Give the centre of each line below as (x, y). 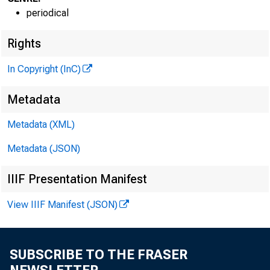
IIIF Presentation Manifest (77, 179)
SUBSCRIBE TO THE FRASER (99, 255)
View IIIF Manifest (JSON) (62, 205)
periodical (48, 13)
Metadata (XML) (41, 124)
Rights (24, 43)
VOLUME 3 (214, 90)
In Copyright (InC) (44, 69)
